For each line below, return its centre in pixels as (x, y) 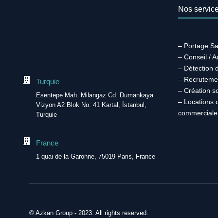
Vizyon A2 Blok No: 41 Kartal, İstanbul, (91, 105)
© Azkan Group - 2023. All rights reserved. (89, 213)
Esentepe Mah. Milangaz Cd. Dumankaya (95, 95)
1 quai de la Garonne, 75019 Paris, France (96, 156)
